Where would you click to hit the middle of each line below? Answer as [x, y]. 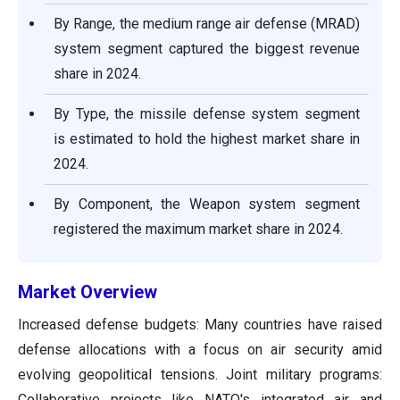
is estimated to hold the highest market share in [207, 139]
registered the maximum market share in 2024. [198, 229]
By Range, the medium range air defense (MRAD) [207, 24]
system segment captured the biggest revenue [207, 49]
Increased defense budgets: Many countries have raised [200, 325]
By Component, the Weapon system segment [207, 204]
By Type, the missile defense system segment [207, 114]
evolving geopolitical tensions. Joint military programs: [200, 375]
